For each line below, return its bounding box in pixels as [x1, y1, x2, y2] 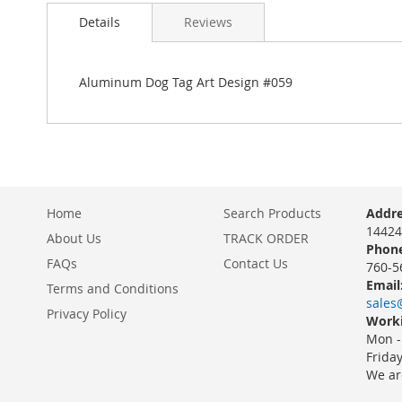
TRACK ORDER [223, 230, 309, 247]
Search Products [223, 205, 321, 222]
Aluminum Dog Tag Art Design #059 [79, 74, 293, 91]
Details [79, 13, 120, 31]
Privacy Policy [47, 305, 127, 322]
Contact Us [223, 255, 288, 272]
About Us [47, 230, 101, 247]
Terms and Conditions [47, 280, 179, 297]
